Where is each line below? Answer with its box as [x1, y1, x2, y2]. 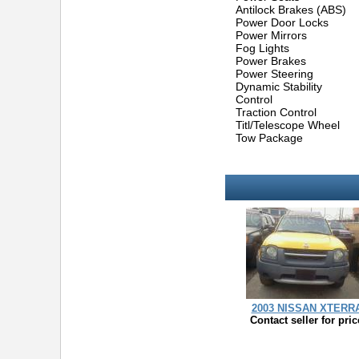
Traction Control [236, 106, 317, 119]
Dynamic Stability [236, 80, 322, 93]
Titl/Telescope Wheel [236, 119, 340, 131]
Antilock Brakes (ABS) [236, 3, 346, 16]
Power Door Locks [236, 16, 329, 29]
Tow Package [236, 131, 303, 144]
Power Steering [236, 67, 313, 80]
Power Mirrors [236, 29, 307, 42]
